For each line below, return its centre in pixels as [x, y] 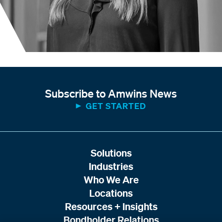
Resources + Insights [111, 207]
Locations [111, 193]
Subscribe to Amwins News [111, 93]
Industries [111, 166]
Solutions [111, 153]
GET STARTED [116, 106]
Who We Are [111, 180]
